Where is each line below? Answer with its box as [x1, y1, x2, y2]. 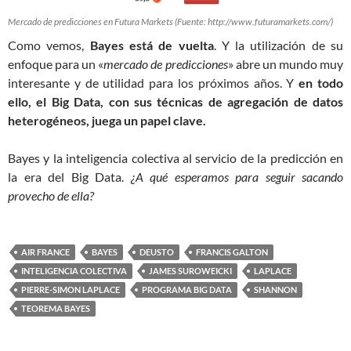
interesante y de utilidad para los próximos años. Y [8, 74, 299, 90]
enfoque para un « [8, 56, 104, 71]
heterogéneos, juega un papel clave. [8, 112, 206, 128]
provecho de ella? [8, 187, 94, 203]
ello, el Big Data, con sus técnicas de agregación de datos [8, 93, 343, 109]
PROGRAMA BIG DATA [142, 284, 232, 295]
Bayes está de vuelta [89, 37, 214, 52]
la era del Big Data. [8, 168, 124, 184]
